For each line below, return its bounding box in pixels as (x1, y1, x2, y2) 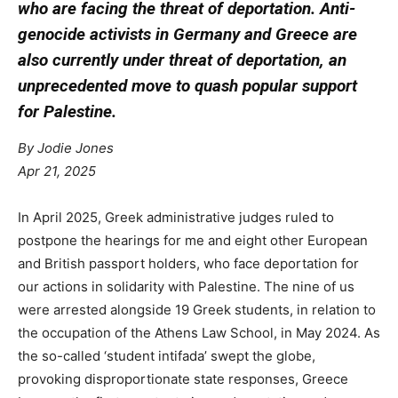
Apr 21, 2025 (18, 162, 96, 179)
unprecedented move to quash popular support (18, 75, 357, 96)
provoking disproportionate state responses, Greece (18, 370, 348, 387)
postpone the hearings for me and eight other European (18, 231, 368, 249)
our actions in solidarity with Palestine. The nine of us (18, 277, 354, 295)
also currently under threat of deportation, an (18, 49, 346, 70)
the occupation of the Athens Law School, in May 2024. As (18, 323, 380, 341)
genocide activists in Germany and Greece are (18, 23, 357, 44)
